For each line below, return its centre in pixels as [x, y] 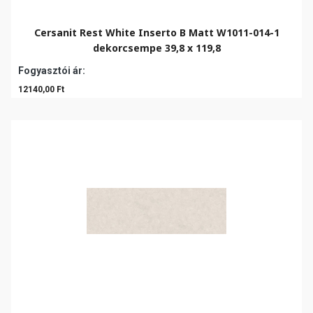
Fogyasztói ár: [52, 71]
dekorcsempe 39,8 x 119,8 [156, 48]
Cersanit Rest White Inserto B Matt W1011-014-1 [156, 32]
